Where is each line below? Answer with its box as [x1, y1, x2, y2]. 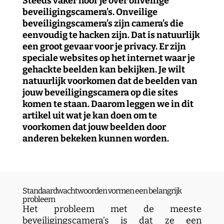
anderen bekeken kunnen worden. [22, 133, 169, 144]
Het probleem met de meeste [22, 203, 202, 214]
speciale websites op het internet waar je [22, 52, 195, 63]
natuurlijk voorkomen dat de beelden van [22, 75, 197, 86]
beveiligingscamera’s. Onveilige [22, 6, 157, 17]
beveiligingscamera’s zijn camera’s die [22, 18, 183, 29]
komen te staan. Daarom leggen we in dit [22, 98, 193, 109]
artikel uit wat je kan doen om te [22, 110, 157, 121]
